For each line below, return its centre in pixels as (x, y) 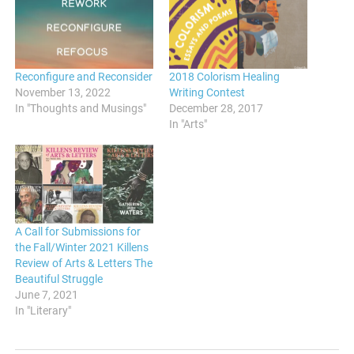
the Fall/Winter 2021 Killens (82, 248)
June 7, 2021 (47, 295)
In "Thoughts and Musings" (81, 109)
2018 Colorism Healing (224, 77)
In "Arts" (188, 124)
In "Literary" (43, 311)
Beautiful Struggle (59, 279)
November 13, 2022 (63, 93)
